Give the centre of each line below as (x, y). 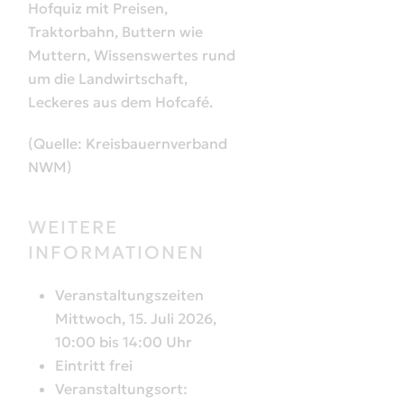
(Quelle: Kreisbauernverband (128, 143)
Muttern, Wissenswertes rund (132, 55)
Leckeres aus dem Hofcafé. (120, 101)
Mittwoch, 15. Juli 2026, (136, 318)
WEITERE (73, 227)
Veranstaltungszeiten (129, 294)
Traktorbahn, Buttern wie (115, 31)
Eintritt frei (94, 365)
